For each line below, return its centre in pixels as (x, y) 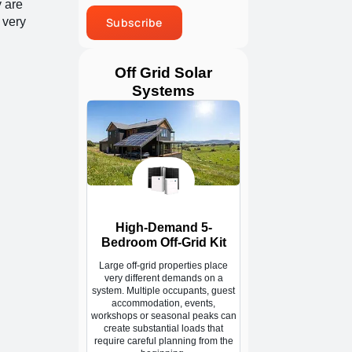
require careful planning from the (163, 341)
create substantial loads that (163, 328)
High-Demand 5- (163, 227)
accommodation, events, (163, 303)
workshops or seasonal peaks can (163, 315)
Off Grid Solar (163, 73)
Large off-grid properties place (163, 265)
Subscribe (134, 23)
